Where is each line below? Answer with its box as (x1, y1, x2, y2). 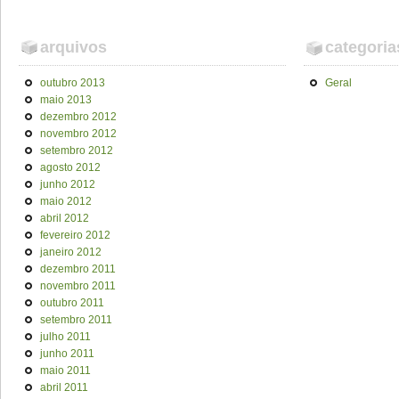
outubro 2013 (40, 77, 105, 89)
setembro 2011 (40, 313, 112, 326)
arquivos (40, 38, 107, 56)
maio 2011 (40, 364, 91, 377)
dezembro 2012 (40, 110, 117, 123)
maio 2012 (40, 195, 92, 208)
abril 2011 (40, 381, 88, 394)
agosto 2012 (40, 161, 101, 174)
